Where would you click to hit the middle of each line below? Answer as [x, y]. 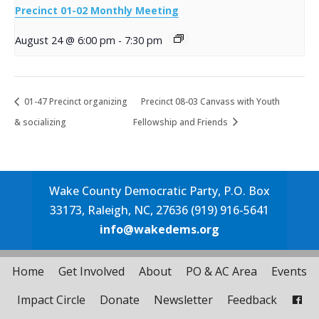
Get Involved [91, 271]
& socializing [40, 122]
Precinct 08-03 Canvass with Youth [210, 102]
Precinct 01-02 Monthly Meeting [97, 11]
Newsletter [183, 299]
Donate [119, 299]
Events [289, 271]
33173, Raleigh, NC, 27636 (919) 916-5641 [159, 210]
